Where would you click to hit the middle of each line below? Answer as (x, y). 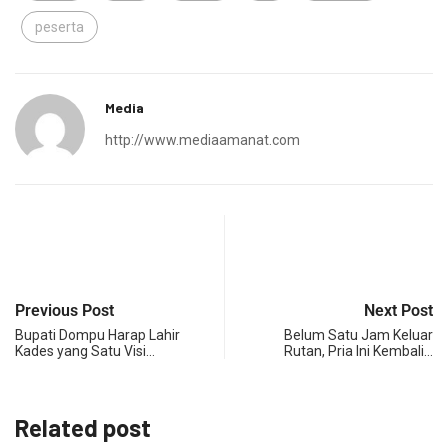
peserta (59, 27)
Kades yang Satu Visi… (85, 351)
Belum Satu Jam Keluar (358, 335)
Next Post (398, 311)
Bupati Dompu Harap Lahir (97, 335)
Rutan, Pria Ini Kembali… (358, 351)
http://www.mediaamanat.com (202, 140)
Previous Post (64, 311)
